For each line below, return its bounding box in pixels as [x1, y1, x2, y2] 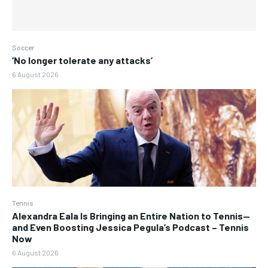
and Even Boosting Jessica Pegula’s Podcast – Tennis [12, 221, 249, 233]
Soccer [12, 43, 34, 52]
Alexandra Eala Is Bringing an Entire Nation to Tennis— [12, 210, 250, 222]
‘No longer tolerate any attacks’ [12, 54, 153, 66]
